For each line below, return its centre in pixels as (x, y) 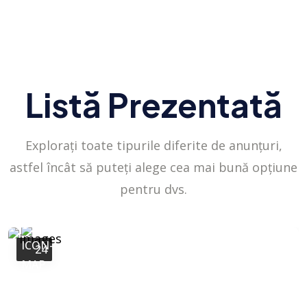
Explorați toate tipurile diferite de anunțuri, (153, 145)
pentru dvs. (153, 189)
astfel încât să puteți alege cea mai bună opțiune (153, 167)
